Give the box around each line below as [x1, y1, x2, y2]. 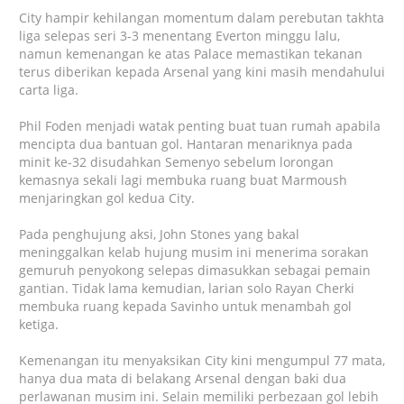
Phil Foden [18, 116, 82, 134]
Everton [215, 26, 262, 44]
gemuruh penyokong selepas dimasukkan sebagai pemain [18, 261, 371, 279]
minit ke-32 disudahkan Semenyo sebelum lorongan [18, 152, 334, 170]
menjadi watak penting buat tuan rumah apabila [81, 116, 381, 134]
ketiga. [18, 315, 59, 333]
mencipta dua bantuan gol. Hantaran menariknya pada [18, 134, 353, 152]
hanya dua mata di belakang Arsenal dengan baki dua [18, 369, 346, 387]
